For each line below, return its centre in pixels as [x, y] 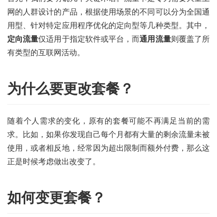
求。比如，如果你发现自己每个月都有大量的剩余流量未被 [108, 135]
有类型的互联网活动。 [46, 53]
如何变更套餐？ [56, 198]
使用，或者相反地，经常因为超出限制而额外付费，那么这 [108, 148]
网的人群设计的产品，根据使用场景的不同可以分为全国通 [108, 12]
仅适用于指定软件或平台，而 [89, 39]
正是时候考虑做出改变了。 [54, 162]
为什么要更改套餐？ [70, 89]
